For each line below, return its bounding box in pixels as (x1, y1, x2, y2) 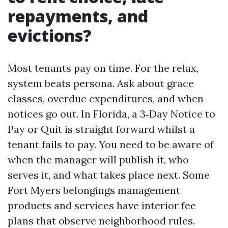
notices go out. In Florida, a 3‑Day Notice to (8, 107, 215, 120)
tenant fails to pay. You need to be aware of (8, 138, 214, 151)
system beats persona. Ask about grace (8, 77, 194, 90)
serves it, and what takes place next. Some (8, 168, 210, 181)
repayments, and (8, 5, 148, 27)
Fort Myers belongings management (8, 184, 180, 196)
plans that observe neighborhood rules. (8, 214, 195, 227)
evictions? (8, 24, 92, 46)
